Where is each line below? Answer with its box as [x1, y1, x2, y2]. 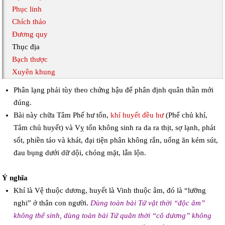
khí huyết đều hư [110, 111, 164, 120]
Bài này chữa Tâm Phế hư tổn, [13, 111, 110, 120]
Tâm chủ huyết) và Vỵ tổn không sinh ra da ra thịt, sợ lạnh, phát [13, 124, 215, 132]
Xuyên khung [12, 68, 56, 76]
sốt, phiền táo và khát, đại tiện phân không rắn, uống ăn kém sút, [13, 136, 218, 145]
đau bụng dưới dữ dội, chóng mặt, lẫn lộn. [13, 149, 146, 157]
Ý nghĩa [2, 174, 28, 182]
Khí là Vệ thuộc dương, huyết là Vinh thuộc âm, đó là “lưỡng [13, 186, 206, 195]
